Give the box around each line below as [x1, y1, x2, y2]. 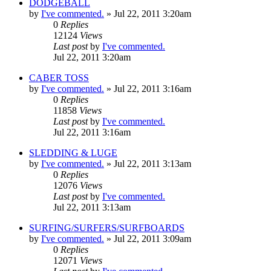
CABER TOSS [29, 72, 89, 83]
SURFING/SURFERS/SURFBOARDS [29, 222, 184, 233]
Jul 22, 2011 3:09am [114, 233, 191, 244]
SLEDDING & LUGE [29, 147, 117, 158]
